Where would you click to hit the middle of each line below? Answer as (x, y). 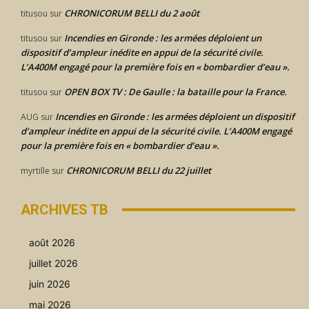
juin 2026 (50, 283)
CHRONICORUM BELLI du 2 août (132, 13)
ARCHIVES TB (64, 209)
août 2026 (52, 242)
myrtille (35, 170)
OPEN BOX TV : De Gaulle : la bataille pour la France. (176, 91)
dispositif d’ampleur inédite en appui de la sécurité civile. (142, 52)
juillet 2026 (53, 263)
